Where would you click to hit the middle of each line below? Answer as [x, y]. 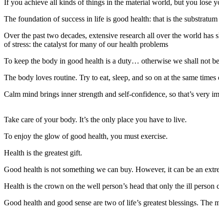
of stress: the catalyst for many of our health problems [86, 44]
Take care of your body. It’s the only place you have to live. [95, 119]
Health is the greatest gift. [43, 153]
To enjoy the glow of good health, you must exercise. [86, 136]
